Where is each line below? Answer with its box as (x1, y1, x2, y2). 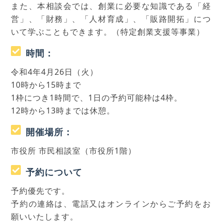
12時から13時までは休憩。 (11, 105, 115, 116)
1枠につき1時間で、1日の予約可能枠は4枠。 (11, 92, 183, 103)
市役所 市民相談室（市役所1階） (11, 145, 137, 156)
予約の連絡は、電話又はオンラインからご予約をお (11, 198, 211, 209)
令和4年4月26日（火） (11, 66, 99, 77)
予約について (26, 166, 83, 178)
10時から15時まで (11, 79, 82, 90)
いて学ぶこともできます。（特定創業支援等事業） (11, 26, 205, 37)
